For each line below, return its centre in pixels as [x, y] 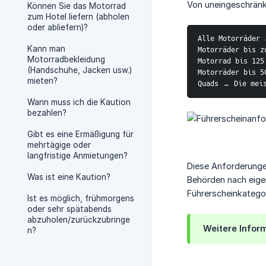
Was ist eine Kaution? [69, 177]
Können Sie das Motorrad [77, 6]
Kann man [46, 49]
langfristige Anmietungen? [77, 156]
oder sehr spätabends [69, 209]
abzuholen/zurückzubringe [79, 220]
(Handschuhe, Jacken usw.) [80, 70]
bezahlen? [47, 113]
